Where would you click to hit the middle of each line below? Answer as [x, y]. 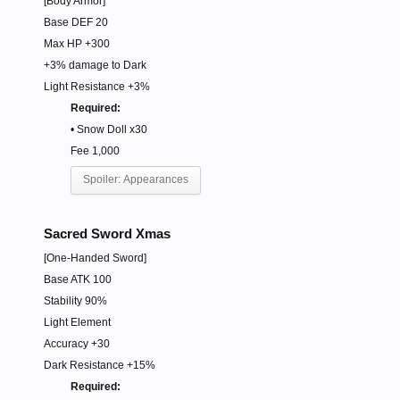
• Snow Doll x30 [109, 130]
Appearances [156, 180]
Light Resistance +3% [97, 87]
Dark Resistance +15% [100, 366]
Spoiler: [103, 180]
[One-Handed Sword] [95, 258]
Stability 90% [75, 301]
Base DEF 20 [76, 23]
